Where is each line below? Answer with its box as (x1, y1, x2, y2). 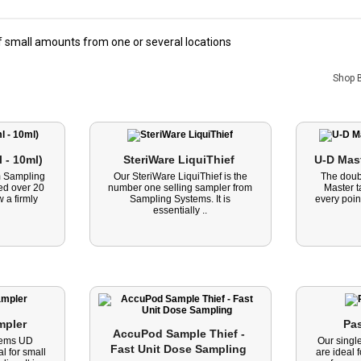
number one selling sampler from (108, 182, 253, 193)
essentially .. (153, 205, 208, 216)
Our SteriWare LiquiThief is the (113, 171, 247, 182)
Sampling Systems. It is (130, 193, 231, 205)
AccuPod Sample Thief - (112, 327, 245, 340)
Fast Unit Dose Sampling (110, 342, 251, 355)
